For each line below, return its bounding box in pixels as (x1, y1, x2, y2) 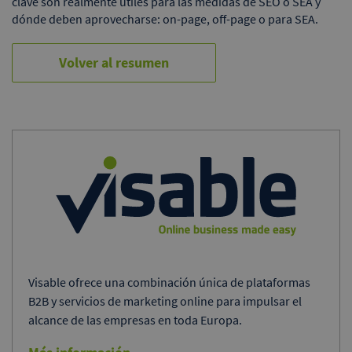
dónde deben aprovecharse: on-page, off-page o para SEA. (12, 10, 318, 27)
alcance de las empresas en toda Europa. (28, 312, 242, 328)
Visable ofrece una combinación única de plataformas (28, 274, 310, 291)
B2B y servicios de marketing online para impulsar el (28, 293, 302, 310)
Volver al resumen (59, 53, 169, 71)
